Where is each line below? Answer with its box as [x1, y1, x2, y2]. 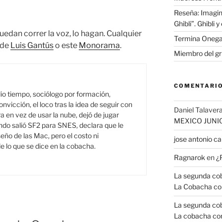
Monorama [79, 40, 120, 50]
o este [54, 40, 79, 50]
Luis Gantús [10, 40, 54, 50]
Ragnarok [173, 153, 205, 162]
